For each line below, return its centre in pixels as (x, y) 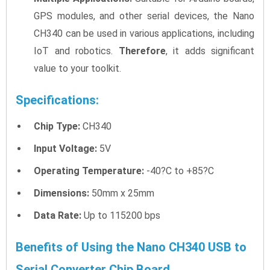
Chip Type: (57, 126)
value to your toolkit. (77, 68)
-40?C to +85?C (179, 171)
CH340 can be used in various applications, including (144, 33)
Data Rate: (58, 215)
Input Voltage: (65, 148)
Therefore (142, 51)
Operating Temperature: (89, 171)
